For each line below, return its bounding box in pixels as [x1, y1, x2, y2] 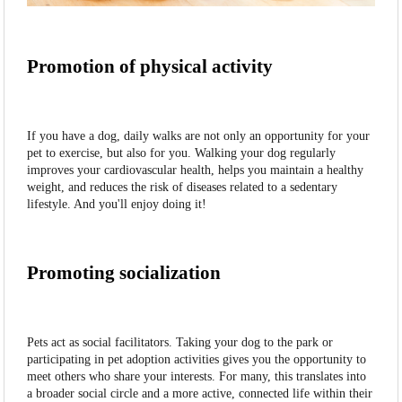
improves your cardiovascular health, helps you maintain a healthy [27, 163, 364, 178]
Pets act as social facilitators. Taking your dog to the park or [27, 336, 334, 350]
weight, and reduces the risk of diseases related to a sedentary [27, 180, 338, 195]
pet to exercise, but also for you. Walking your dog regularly [27, 146, 336, 161]
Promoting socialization [27, 262, 222, 284]
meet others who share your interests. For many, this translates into [27, 370, 367, 384]
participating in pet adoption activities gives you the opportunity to [27, 353, 367, 367]
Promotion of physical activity [27, 56, 274, 78]
